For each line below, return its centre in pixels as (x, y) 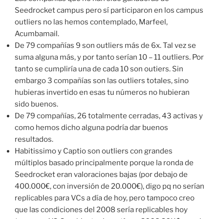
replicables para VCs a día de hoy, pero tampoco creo (105, 198)
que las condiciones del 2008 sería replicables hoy (101, 209)
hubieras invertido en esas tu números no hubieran (102, 92)
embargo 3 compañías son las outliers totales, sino (102, 80)
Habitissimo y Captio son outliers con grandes (94, 151)
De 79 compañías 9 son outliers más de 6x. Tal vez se (105, 45)
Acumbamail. (37, 33)
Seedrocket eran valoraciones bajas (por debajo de (101, 174)
